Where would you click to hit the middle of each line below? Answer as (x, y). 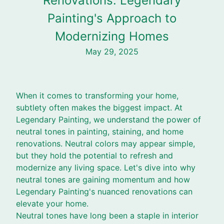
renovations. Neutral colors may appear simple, (105, 143)
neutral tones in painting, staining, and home (100, 131)
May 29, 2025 (112, 51)
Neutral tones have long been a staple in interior (107, 215)
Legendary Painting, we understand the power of (108, 119)
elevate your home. (52, 203)
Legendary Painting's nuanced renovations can (104, 191)
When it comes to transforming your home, (97, 95)
